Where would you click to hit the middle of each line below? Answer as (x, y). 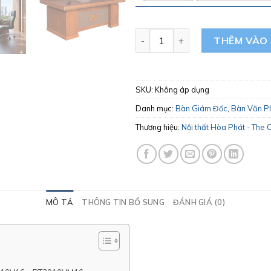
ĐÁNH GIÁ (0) (199, 202)
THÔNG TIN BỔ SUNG (123, 202)
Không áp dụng (182, 89)
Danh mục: (155, 108)
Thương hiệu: (158, 127)
